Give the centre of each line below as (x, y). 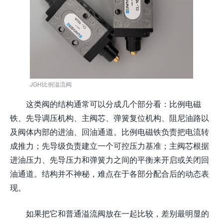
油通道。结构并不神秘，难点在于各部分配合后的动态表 (110, 173)
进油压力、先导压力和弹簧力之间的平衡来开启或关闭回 (110, 160)
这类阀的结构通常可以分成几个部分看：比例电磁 (113, 104)
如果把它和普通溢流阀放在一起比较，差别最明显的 (117, 213)
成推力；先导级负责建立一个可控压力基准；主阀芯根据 (110, 146)
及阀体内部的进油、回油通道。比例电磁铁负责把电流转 (110, 132)
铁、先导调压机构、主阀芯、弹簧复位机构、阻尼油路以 (110, 118)
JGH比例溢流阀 (51, 84)
